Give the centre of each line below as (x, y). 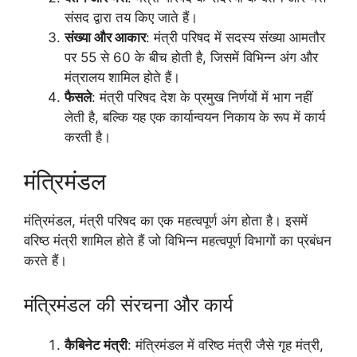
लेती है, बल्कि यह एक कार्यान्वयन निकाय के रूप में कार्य (195, 118)
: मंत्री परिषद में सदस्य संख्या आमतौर (235, 38)
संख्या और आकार (105, 38)
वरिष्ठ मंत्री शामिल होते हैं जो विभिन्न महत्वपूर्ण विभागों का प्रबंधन (178, 240)
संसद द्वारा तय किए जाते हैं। (131, 18)
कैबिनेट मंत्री (96, 345)
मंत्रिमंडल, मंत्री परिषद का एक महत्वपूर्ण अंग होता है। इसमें (166, 220)
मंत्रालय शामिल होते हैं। (122, 78)
